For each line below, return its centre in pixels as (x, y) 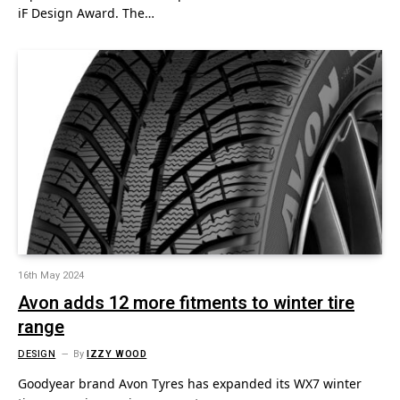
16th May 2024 (51, 275)
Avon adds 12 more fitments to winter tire (186, 303)
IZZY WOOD (117, 354)
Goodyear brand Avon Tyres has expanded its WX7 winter (190, 383)
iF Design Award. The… (86, 12)
